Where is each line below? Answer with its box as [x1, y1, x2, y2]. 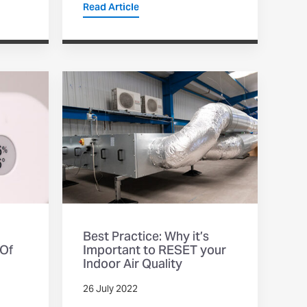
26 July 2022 [83, 279, 138, 300]
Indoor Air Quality [83, 251, 182, 278]
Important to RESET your [83, 237, 226, 265]
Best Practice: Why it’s [83, 223, 209, 251]
